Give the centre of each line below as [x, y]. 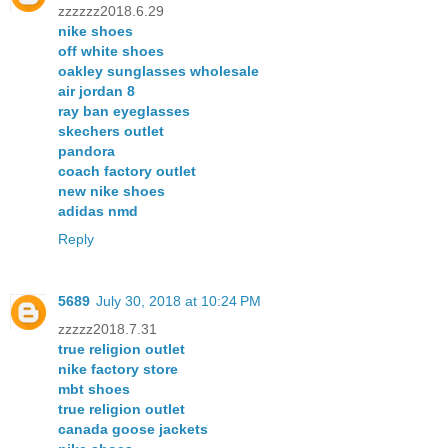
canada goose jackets [133, 429]
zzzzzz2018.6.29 [111, 11]
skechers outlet [111, 131]
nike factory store [118, 369]
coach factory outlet [127, 171]
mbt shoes [94, 389]
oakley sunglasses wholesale [158, 71]
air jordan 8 [96, 91]
